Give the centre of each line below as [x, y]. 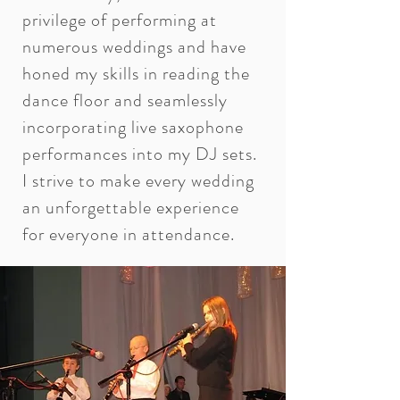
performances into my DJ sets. [140, 154]
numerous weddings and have [134, 47]
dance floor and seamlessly [125, 100]
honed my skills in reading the [136, 74]
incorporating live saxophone [133, 127]
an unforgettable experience [131, 208]
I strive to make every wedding [138, 181]
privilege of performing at [120, 20]
